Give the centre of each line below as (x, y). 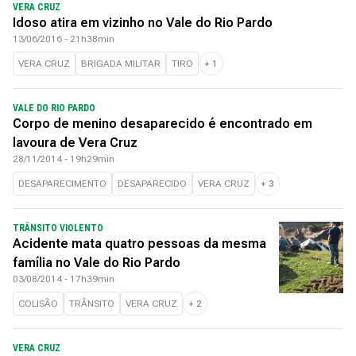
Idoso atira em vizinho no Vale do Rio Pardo (143, 23)
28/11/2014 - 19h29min (64, 159)
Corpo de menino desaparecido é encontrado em (163, 124)
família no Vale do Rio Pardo (97, 263)
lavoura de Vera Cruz (75, 143)
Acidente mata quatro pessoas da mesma (139, 244)
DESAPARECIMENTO (62, 184)
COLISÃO (38, 304)
